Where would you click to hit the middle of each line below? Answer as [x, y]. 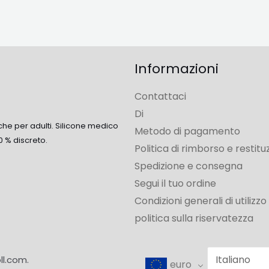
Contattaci [160, 97]
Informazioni [177, 68]
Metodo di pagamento [187, 131]
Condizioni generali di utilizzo [201, 201]
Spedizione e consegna [189, 166]
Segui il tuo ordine [175, 184]
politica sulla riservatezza [194, 219]
